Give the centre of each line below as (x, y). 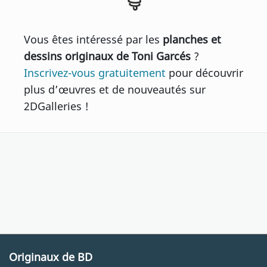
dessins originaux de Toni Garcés (107, 56)
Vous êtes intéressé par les (93, 40)
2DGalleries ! (56, 106)
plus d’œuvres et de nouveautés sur (115, 90)
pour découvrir (204, 73)
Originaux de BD (51, 257)
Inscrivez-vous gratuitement (95, 73)
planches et (192, 40)
